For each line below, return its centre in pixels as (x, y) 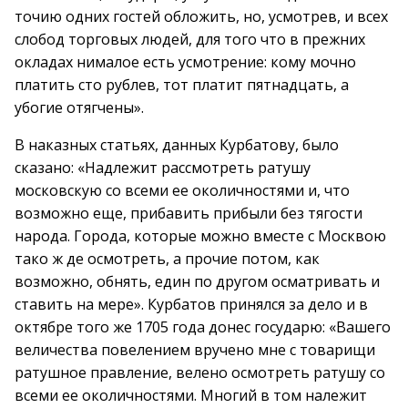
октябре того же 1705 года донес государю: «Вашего (203, 327)
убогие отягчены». (79, 107)
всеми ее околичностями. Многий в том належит (191, 395)
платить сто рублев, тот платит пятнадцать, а (182, 85)
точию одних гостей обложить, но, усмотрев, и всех (201, 16)
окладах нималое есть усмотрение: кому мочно (185, 62)
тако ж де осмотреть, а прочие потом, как (167, 259)
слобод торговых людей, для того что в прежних (190, 39)
